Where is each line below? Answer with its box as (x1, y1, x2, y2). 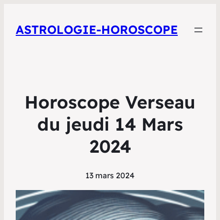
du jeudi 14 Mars (37, 113, 183, 136)
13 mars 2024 (85, 170, 135, 181)
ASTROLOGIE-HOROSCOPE (16, 22, 178, 37)
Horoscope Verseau (25, 91, 195, 113)
